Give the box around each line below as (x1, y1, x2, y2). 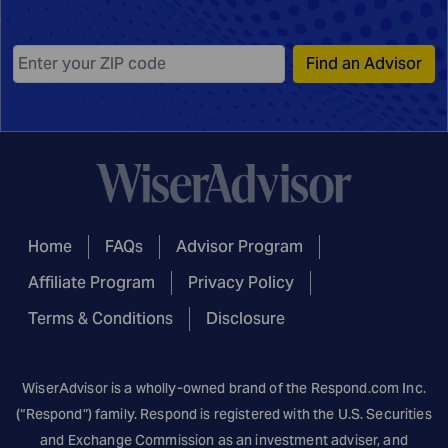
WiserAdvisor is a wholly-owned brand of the (22, 379, 311, 398)
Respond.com (310, 379, 400, 398)
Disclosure (206, 308, 285, 330)
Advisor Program (176, 236, 303, 258)
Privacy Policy (188, 272, 294, 294)
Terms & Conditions (28, 308, 173, 330)
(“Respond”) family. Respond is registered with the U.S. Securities (16, 405, 432, 424)
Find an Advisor (306, 53, 422, 75)
